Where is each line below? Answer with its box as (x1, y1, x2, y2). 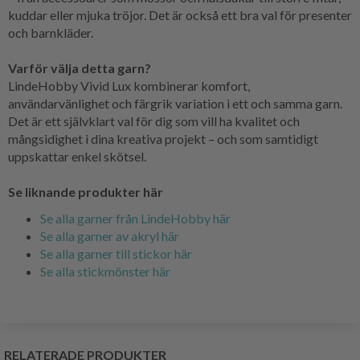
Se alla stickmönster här (40, 263, 170, 279)
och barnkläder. (8, 24, 93, 40)
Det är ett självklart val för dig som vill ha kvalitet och (8, 112, 300, 129)
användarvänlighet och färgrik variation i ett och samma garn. (8, 95, 342, 111)
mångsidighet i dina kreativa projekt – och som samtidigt (8, 130, 318, 146)
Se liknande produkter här (8, 183, 163, 199)
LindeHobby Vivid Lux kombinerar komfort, (8, 77, 250, 93)
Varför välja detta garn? (8, 59, 151, 76)
